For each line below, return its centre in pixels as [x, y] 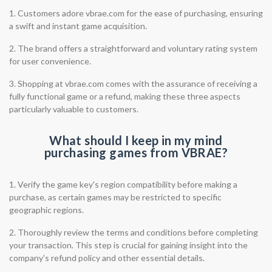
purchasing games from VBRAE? [136, 152]
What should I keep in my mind [136, 140]
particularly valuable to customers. [74, 109]
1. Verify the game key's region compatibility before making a [123, 184]
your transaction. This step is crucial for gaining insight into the [128, 245]
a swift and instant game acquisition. [78, 26]
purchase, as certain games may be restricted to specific [115, 197]
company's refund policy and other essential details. [107, 258]
